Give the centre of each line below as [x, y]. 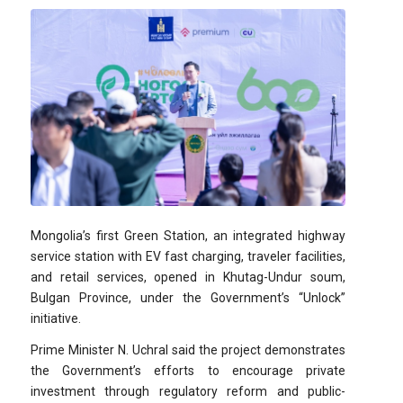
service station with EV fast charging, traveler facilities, [188, 257]
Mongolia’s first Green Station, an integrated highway [188, 236]
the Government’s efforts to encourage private [188, 371]
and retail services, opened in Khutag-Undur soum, [188, 278]
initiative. [55, 319]
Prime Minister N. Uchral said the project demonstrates [188, 350]
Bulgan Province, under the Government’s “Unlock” [188, 298]
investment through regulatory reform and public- [188, 392]
